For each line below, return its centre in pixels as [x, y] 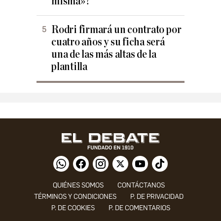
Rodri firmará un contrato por [116, 30]
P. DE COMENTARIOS [139, 208]
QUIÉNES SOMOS [78, 185]
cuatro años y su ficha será [108, 42]
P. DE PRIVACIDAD [157, 197]
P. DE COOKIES [73, 208]
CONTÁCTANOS [141, 185]
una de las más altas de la [104, 55]
